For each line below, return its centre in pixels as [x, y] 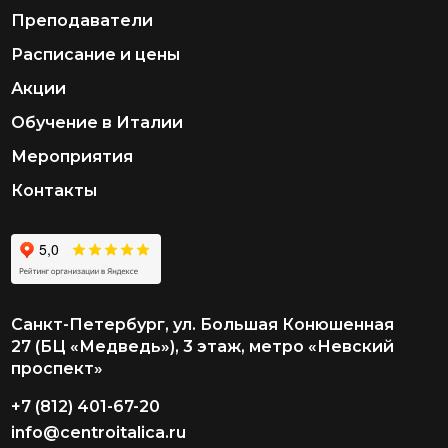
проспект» [57, 368]
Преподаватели [82, 20]
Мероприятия [72, 156]
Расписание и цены [96, 54]
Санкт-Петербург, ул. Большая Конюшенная [203, 324]
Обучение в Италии [97, 122]
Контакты [54, 190]
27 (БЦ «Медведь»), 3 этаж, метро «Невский [203, 346]
